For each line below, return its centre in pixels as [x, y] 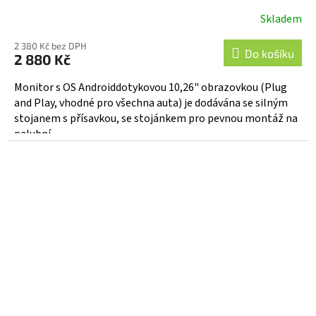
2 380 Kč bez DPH [50, 46]
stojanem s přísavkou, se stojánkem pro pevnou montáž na [156, 119]
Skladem [281, 19]
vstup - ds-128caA [158, 10]
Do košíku [269, 54]
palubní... [36, 134]
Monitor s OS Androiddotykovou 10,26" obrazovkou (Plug [151, 88]
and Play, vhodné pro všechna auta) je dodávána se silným [151, 103]
